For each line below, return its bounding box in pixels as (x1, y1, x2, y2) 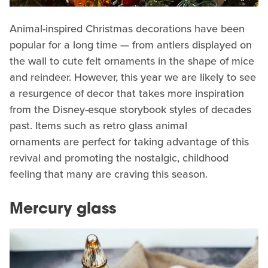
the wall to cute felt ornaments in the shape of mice (10, 53, 254, 69)
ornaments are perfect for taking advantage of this (10, 134, 249, 150)
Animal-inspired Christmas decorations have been (10, 21, 245, 37)
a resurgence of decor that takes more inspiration (10, 86, 244, 102)
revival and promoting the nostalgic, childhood (10, 150, 229, 166)
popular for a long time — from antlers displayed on (10, 37, 252, 53)
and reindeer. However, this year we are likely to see (10, 69, 256, 86)
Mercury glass (10, 202, 116, 218)
